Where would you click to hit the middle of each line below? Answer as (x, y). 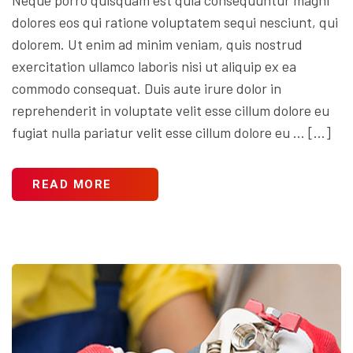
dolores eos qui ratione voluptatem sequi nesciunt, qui (175, 22)
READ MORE (72, 184)
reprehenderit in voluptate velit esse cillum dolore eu (171, 110)
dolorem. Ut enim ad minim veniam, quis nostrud (157, 44)
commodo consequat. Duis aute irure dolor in (147, 88)
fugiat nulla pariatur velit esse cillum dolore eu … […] (171, 132)
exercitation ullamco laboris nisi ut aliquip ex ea (154, 66)
